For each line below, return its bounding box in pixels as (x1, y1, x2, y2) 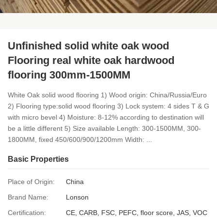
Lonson (66, 193, 89, 201)
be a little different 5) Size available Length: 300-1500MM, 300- (8, 124, 201, 132)
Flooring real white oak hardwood (8, 54, 174, 66)
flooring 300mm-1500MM (8, 69, 130, 81)
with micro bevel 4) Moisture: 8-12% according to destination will (8, 113, 204, 121)
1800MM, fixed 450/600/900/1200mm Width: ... (8, 136, 152, 143)
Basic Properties (8, 155, 69, 163)
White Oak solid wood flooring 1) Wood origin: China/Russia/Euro (8, 91, 207, 99)
